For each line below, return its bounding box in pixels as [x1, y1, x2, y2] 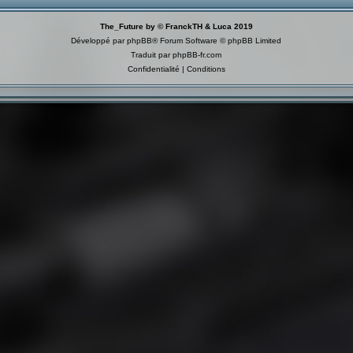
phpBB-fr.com [173, 50, 222, 60]
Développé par [71, 36, 128, 46]
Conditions [186, 65, 225, 74]
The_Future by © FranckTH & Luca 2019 [99, 22, 253, 32]
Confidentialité [127, 65, 180, 74]
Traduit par [131, 50, 173, 60]
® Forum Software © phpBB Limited [152, 36, 282, 46]
